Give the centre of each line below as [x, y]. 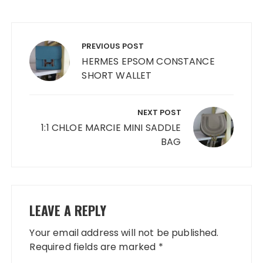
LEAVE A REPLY [68, 210]
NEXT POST [159, 113]
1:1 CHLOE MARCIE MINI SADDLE [111, 128]
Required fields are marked [94, 247]
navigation [46, 48]
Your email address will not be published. [124, 233]
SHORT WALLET [117, 76]
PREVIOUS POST [113, 46]
